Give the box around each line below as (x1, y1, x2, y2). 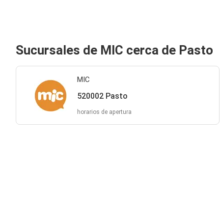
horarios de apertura (77, 109, 132, 115)
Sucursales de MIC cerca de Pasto (16, 43, 213, 57)
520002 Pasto (77, 91, 128, 101)
